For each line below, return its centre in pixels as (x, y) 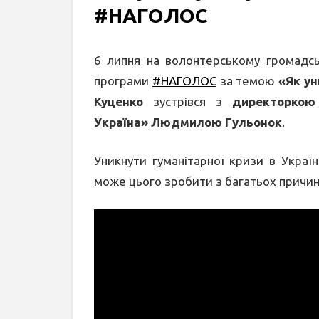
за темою (247, 81)
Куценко (119, 102)
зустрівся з (188, 102)
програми (123, 81)
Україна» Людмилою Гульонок (188, 122)
